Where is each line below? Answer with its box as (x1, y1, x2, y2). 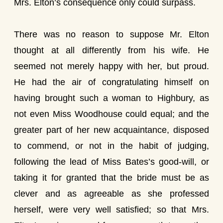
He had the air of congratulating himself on (14, 77, 209, 87)
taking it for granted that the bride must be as (14, 173, 209, 183)
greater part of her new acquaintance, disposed (14, 125, 209, 135)
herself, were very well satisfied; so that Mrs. (14, 205, 209, 215)
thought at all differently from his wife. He (14, 45, 209, 55)
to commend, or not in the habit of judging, (14, 141, 209, 151)
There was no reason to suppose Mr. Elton (14, 29, 209, 39)
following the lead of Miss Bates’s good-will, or (14, 157, 209, 167)
